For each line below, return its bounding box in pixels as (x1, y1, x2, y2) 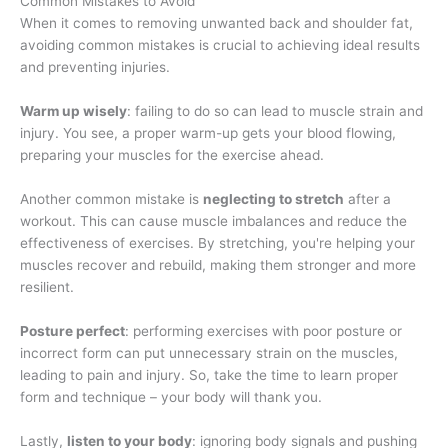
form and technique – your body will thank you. (20, 389, 322, 406)
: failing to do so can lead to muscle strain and (127, 103, 423, 120)
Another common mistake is (20, 191, 203, 208)
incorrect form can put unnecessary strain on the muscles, (20, 345, 398, 362)
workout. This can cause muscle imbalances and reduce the (20, 213, 407, 230)
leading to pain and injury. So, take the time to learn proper (20, 367, 398, 384)
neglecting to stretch (203, 191, 344, 208)
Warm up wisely (20, 103, 127, 120)
